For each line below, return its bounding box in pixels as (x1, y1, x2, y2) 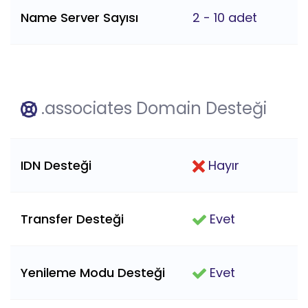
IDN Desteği (21, 156, 91, 174)
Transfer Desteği (21, 210, 124, 228)
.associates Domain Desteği (37, 96, 267, 120)
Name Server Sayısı (21, 8, 138, 26)
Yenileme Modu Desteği (21, 263, 165, 281)
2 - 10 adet (192, 8, 257, 26)
